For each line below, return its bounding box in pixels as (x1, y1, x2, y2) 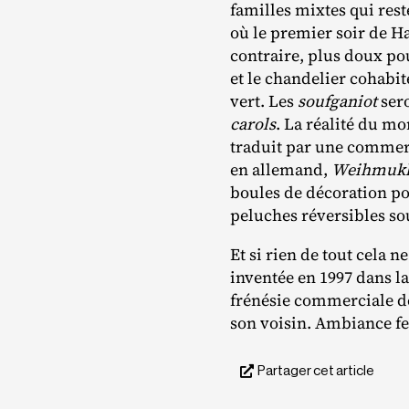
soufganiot (298, 89, 377, 113)
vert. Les (230, 89, 298, 113)
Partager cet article (257, 363, 374, 378)
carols (230, 112, 276, 136)
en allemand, (230, 158, 331, 182)
